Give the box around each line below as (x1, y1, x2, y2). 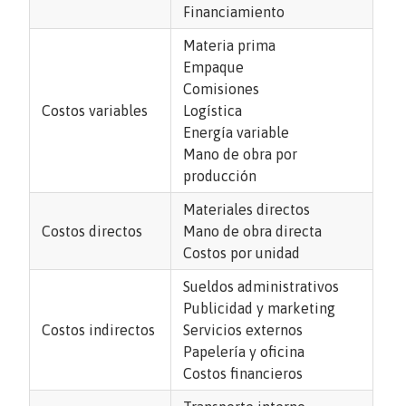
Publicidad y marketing (183, 300, 335, 317)
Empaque (183, 59, 244, 76)
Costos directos (42, 223, 142, 240)
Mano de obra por (183, 146, 297, 163)
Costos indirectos (42, 322, 155, 339)
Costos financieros (183, 365, 303, 382)
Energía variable (183, 124, 289, 141)
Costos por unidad (183, 245, 300, 262)
